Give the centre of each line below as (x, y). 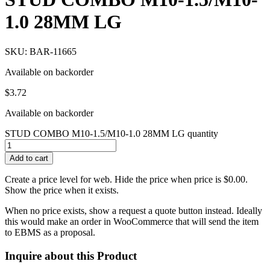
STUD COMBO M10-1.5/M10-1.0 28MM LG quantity (111, 133)
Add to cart (29, 158)
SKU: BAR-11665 (41, 51)
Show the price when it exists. (62, 190)
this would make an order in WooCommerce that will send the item (132, 221)
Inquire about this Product (71, 256)
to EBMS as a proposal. (50, 232)
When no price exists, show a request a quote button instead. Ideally (133, 210)
